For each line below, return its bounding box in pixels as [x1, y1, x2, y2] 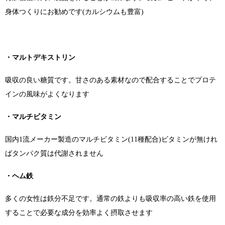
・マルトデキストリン [5, 53, 75, 61]
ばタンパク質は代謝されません [5, 149, 103, 157]
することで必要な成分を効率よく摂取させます [5, 209, 153, 217]
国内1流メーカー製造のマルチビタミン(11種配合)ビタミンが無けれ [5, 135, 217, 143]
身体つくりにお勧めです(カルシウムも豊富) [5, 8, 144, 16]
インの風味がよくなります [5, 90, 89, 98]
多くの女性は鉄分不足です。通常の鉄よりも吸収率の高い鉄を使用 [5, 195, 216, 203]
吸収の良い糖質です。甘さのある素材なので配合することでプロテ [5, 76, 216, 84]
